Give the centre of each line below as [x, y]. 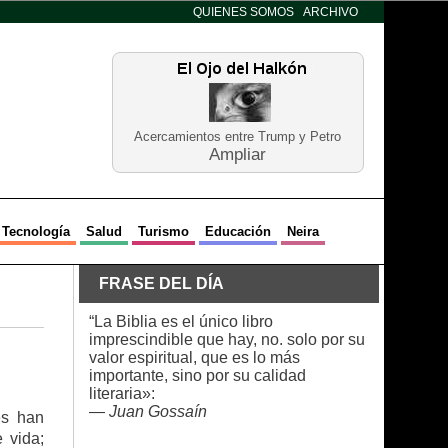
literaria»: [121, 393]
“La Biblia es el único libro [180, 321]
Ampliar [237, 154]
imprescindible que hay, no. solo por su [226, 339]
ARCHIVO [330, 12]
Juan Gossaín [157, 411]
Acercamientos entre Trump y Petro [237, 136]
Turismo [163, 231]
